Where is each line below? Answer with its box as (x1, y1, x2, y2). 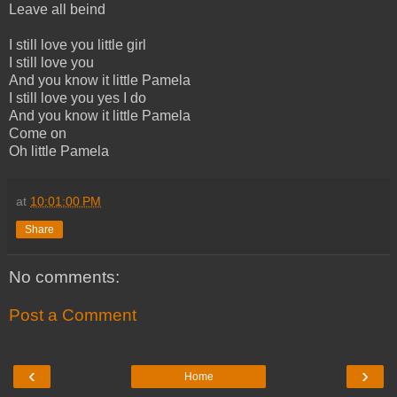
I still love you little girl (9, 36, 146, 52)
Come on (9, 125, 66, 141)
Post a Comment (9, 306, 136, 325)
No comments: (9, 267, 120, 286)
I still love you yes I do (9, 90, 146, 105)
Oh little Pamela (9, 143, 109, 159)
